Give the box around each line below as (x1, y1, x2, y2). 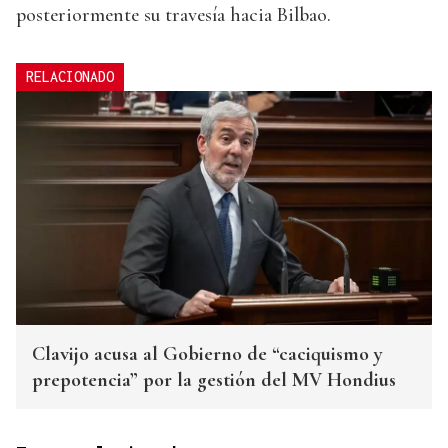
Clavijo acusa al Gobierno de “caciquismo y (32, 342, 383, 367)
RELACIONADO (26, 68, 114, 86)
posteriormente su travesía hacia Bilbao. (16, 3, 331, 28)
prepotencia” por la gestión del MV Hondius (32, 368, 396, 393)
